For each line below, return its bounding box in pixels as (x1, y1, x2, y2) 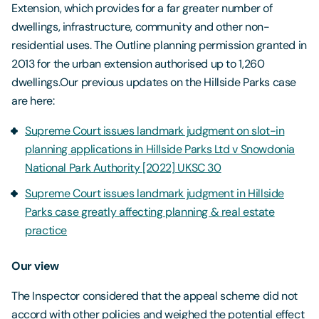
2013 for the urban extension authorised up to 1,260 (11, 56, 265, 71)
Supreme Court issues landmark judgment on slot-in (25, 123, 285, 138)
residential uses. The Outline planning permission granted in (11, 38, 307, 53)
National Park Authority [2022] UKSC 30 (25, 160, 221, 175)
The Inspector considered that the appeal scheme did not (11, 288, 298, 303)
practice (25, 223, 68, 238)
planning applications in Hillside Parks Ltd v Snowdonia (25, 142, 296, 157)
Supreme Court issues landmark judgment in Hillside (25, 186, 284, 201)
